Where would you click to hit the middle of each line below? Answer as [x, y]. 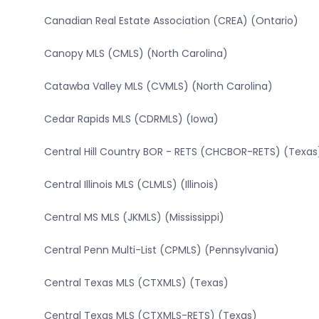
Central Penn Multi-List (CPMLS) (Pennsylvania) [161, 250]
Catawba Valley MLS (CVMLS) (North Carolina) [158, 87]
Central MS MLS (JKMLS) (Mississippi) [134, 218]
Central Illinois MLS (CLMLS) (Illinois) [131, 185]
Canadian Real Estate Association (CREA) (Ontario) [171, 21]
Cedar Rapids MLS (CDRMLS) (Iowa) [131, 119]
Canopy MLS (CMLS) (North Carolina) [136, 54]
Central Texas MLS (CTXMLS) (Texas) [136, 283]
